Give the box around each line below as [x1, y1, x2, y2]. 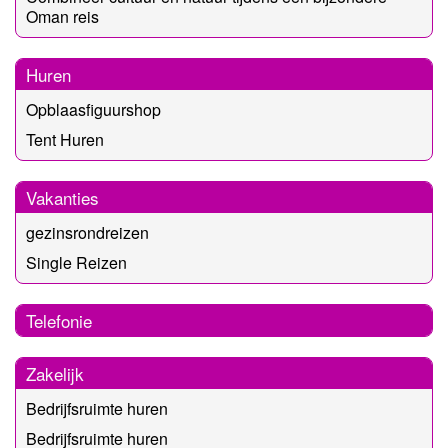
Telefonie [26, 307, 92, 333]
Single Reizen [26, 250, 127, 274]
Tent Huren [26, 127, 104, 151]
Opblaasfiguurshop [26, 97, 161, 121]
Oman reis [26, 4, 99, 28]
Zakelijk [26, 360, 84, 386]
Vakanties [26, 184, 99, 210]
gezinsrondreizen [26, 220, 149, 244]
